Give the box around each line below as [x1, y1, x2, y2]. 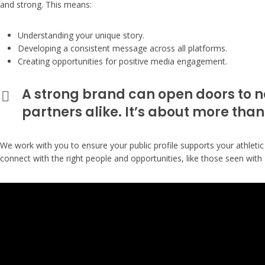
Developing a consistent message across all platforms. [18, 42, 227, 54]
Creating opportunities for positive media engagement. [18, 55, 227, 67]
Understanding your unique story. [18, 29, 144, 41]
